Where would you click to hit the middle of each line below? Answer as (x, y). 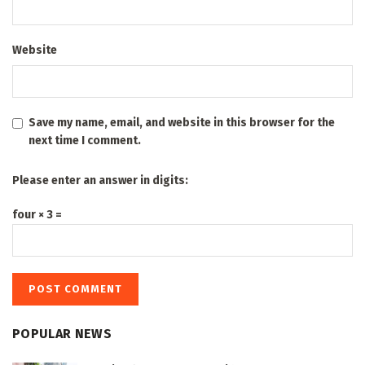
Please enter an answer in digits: (100, 180)
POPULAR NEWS (62, 333)
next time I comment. (85, 140)
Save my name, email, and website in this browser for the (182, 122)
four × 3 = (37, 214)
